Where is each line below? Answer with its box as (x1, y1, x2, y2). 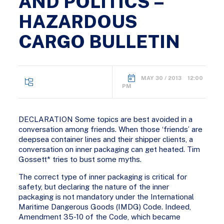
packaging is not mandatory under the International (18, 192, 194, 201)
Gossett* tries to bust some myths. (18, 154, 142, 163)
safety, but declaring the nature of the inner (18, 182, 169, 191)
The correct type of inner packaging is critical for (18, 172, 187, 181)
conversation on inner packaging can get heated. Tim (18, 144, 200, 153)
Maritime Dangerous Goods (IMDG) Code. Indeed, (18, 202, 191, 211)
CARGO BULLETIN (18, 30, 180, 52)
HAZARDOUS (18, 10, 138, 32)
